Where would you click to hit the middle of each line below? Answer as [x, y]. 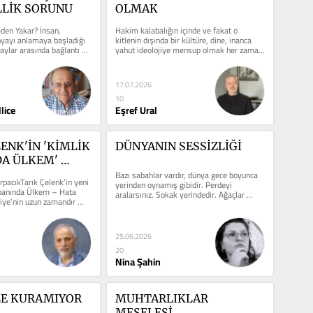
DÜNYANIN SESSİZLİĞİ [178, 146]
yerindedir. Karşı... [147, 205]
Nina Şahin [138, 262]
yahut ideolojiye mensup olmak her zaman [189, 50]
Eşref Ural [136, 110]
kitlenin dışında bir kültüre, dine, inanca [183, 40]
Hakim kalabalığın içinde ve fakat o [176, 30]
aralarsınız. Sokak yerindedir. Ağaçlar [180, 195]
